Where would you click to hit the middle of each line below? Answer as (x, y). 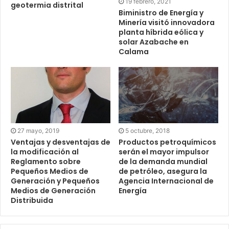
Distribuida (32, 201)
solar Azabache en (154, 42)
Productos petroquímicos (167, 142)
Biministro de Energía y (161, 13)
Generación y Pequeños (55, 181)
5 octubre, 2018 (147, 131)
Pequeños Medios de (50, 171)
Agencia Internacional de (166, 181)
